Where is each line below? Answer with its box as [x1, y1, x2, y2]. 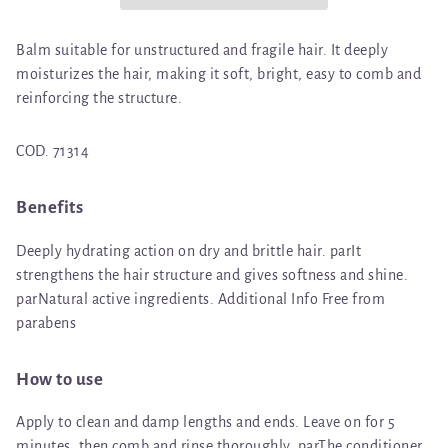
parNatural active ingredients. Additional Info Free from [16, 290, 385, 307]
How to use [16, 369, 103, 389]
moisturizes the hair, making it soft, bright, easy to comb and [16, 66, 421, 83]
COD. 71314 [16, 143, 89, 160]
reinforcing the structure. [16, 90, 182, 107]
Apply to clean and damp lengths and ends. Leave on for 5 [16, 414, 395, 431]
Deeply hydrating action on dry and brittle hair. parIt [16, 242, 361, 259]
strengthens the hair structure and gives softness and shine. [16, 266, 408, 283]
